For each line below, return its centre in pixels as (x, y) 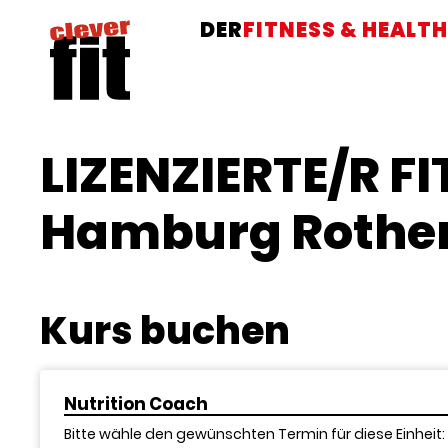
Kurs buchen (165, 330)
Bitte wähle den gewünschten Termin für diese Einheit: (254, 434)
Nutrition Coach (136, 404)
